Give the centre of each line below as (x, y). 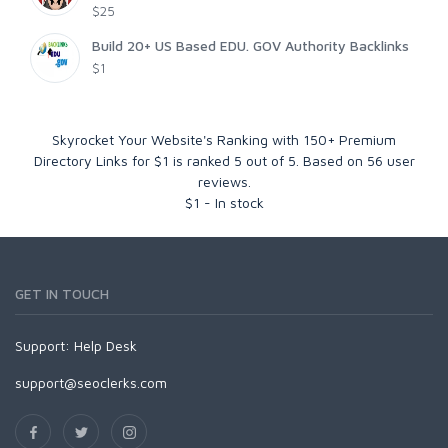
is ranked (203, 161)
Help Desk (105, 346)
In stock (239, 203)
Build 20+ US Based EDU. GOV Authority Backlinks (250, 46)
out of (264, 161)
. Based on (331, 161)
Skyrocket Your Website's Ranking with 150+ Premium (224, 140)
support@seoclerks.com (91, 383)
